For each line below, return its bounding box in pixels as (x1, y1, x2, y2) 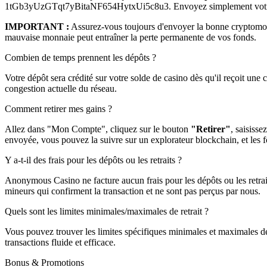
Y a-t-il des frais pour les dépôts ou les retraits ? (5, 154, 182, 165)
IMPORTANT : (5, 21, 69, 32)
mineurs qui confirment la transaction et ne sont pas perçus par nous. (5, 185, 260, 196)
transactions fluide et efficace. (5, 237, 116, 247)
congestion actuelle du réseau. (5, 83, 117, 94)
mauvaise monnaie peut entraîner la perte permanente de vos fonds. (5, 32, 256, 42)
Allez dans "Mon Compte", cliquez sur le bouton (5, 123, 191, 134)
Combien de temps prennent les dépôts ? (5, 52, 156, 63)
